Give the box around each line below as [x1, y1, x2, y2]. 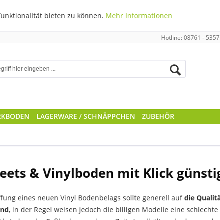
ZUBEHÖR [142, 111, 174, 121]
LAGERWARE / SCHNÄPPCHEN [36, 111, 135, 121]
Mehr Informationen [106, 11, 172, 20]
